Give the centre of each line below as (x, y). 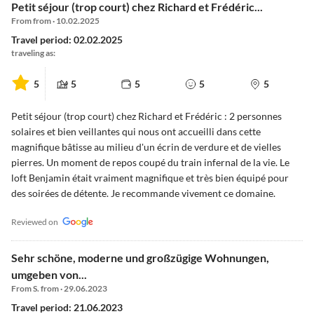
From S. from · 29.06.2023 (59, 289)
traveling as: (33, 53)
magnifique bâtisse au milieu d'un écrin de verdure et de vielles (146, 147)
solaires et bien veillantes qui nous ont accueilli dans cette (136, 132)
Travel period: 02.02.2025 (67, 40)
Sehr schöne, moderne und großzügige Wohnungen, (140, 258)
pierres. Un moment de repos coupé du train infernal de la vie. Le (150, 163)
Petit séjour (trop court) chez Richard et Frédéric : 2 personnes (146, 116)
